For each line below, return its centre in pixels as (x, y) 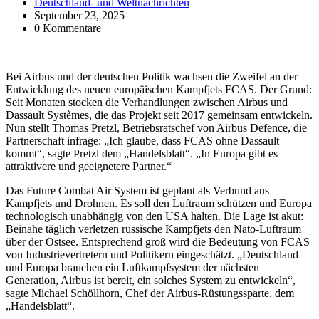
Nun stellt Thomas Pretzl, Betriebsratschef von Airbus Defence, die (156, 127)
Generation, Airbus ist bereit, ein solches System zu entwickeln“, (151, 280)
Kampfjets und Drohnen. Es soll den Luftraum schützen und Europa (159, 203)
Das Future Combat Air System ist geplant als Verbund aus (137, 190)
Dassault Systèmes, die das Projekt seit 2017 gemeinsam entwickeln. (159, 115)
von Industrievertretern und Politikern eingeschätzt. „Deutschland (152, 254)
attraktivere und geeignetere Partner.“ (89, 166)
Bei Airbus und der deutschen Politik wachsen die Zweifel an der (152, 76)
